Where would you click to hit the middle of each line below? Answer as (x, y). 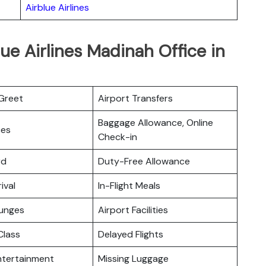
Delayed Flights (131, 234)
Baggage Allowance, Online (156, 122)
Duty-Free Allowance (144, 161)
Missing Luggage (133, 258)
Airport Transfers (135, 98)
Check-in (118, 137)
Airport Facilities (133, 210)
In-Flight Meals (129, 185)
